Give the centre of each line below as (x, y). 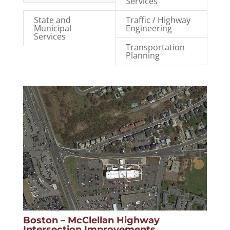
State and (52, 20)
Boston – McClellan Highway (91, 221)
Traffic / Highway (158, 20)
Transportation (155, 47)
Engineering (149, 28)
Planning (142, 55)
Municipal (52, 28)
